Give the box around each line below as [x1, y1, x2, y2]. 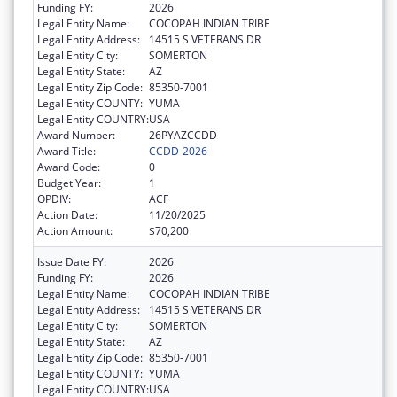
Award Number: [37, 127, 115, 143]
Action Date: [37, 206, 97, 222]
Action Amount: [37, 222, 113, 238]
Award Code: [37, 159, 100, 175]
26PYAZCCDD [149, 127, 217, 143]
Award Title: [37, 143, 96, 159]
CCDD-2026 [149, 143, 207, 159]
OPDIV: [37, 191, 71, 206]
